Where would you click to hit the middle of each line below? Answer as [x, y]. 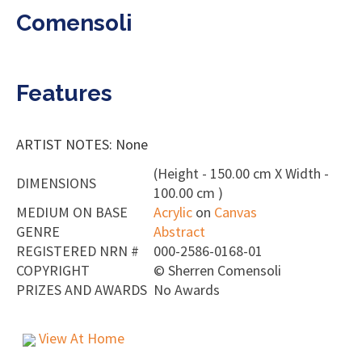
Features [64, 93]
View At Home [80, 338]
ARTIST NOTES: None [82, 144]
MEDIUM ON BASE [72, 212]
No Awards [187, 290]
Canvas [236, 212]
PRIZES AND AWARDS [82, 290]
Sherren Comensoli [225, 270]
